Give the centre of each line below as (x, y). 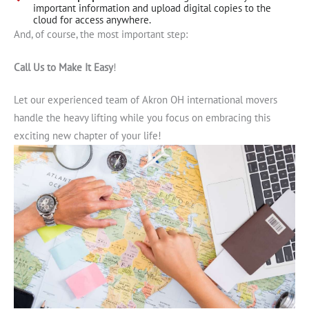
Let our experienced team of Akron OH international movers (146, 100)
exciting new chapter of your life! (88, 136)
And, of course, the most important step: (101, 34)
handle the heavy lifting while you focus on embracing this (142, 118)
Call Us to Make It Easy (63, 67)
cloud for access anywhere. (92, 19)
